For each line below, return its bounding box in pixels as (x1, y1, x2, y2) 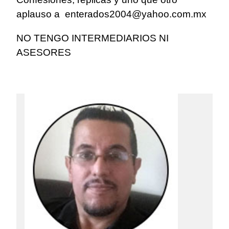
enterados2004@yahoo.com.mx (65, 9, 207, 20)
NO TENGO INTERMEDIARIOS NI (16, 33, 169, 44)
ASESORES (16, 47, 71, 58)
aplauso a (16, 9, 65, 20)
